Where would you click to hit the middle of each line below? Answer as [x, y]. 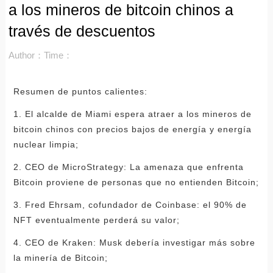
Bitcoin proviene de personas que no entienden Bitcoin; [136, 182]
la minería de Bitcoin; [60, 257]
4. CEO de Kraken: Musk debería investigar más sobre [134, 242]
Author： [26, 55]
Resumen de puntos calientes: [80, 91]
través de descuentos [82, 31]
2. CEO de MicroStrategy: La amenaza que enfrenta [128, 167]
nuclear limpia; [46, 144]
